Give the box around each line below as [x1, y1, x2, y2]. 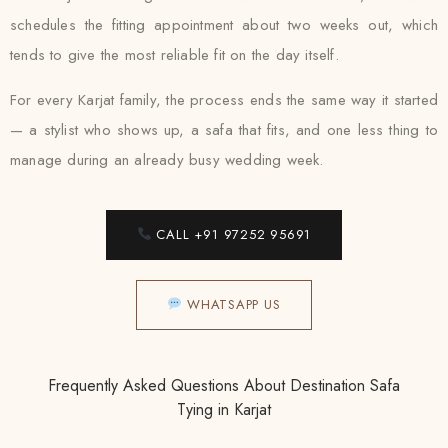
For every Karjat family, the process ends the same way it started [10, 89, 438, 111]
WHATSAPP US [182, 295, 281, 314]
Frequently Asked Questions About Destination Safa [48, 374, 400, 397]
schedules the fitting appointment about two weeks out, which [10, 14, 438, 36]
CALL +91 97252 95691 [151, 225, 312, 244]
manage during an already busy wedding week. [10, 149, 324, 171]
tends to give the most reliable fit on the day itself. [10, 44, 339, 66]
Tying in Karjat [177, 398, 271, 421]
